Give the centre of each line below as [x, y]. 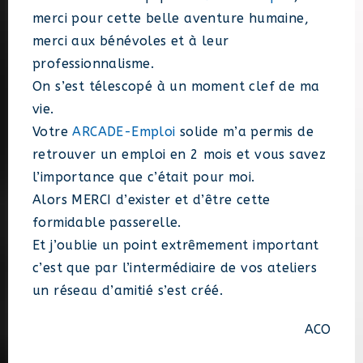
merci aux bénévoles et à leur [131, 41]
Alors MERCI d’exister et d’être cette [152, 200]
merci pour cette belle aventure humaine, [171, 19]
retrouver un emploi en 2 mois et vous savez [179, 155]
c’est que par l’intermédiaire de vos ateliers [175, 268]
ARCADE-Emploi [124, 132]
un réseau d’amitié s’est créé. [128, 291]
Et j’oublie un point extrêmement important [176, 246]
